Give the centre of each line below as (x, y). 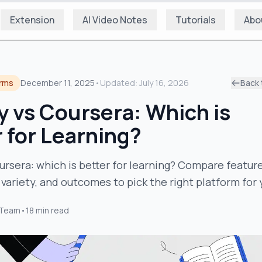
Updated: (120, 83)
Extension (32, 20)
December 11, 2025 (58, 83)
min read (52, 210)
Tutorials (196, 20)
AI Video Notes (115, 20)
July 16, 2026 (164, 83)
